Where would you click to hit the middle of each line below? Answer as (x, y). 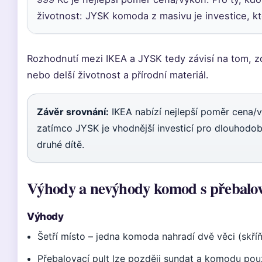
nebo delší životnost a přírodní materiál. (118, 75)
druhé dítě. (61, 144)
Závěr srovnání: (73, 112)
